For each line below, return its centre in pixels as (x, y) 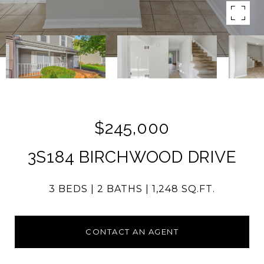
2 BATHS (120, 189)
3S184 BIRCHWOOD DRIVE (132, 157)
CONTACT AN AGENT (132, 232)
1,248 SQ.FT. (184, 189)
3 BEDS (68, 189)
